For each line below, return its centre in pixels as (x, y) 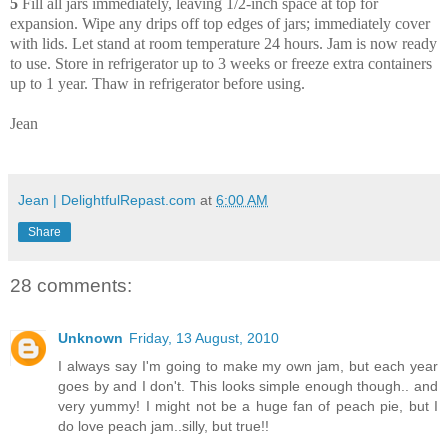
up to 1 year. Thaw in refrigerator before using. (157, 84)
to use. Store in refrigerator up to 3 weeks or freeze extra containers (221, 64)
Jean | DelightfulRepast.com (107, 200)
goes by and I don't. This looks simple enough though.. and (248, 385)
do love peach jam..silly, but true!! (163, 425)
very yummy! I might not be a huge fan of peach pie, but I (248, 405)
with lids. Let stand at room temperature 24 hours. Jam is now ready (223, 44)
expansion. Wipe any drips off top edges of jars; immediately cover (220, 24)
